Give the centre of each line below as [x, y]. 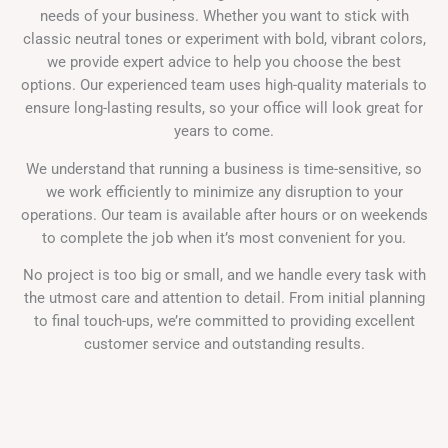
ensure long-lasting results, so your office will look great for [224, 108]
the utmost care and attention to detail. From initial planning [224, 298]
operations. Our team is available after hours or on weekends [224, 214]
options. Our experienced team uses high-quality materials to [224, 85]
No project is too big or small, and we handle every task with [224, 275]
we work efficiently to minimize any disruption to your [224, 191]
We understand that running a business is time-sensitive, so [224, 168]
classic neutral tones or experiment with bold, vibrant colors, [224, 39]
